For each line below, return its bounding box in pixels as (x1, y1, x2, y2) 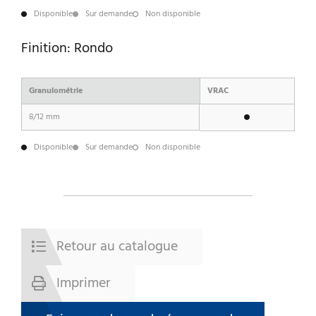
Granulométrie (29, 83, 83, 98)
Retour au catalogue (56, 235, 178, 258)
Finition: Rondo (21, 37, 113, 60)
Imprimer (56, 272, 111, 295)
